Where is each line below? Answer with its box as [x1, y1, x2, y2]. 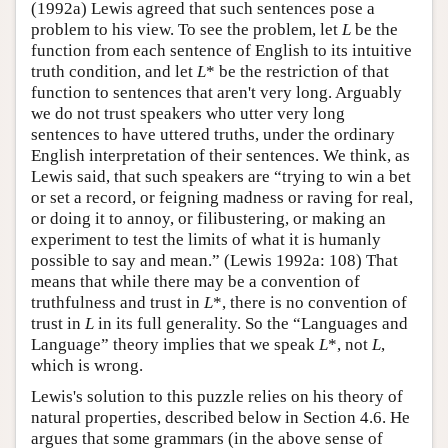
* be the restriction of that [206, 62, 389, 82]
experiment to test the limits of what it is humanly [31, 230, 381, 250]
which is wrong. [31, 356, 143, 376]
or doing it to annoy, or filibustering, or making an [31, 209, 386, 229]
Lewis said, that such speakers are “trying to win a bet [31, 167, 411, 187]
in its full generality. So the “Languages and [94, 314, 408, 334]
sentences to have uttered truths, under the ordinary [31, 125, 395, 145]
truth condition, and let [31, 62, 197, 82]
